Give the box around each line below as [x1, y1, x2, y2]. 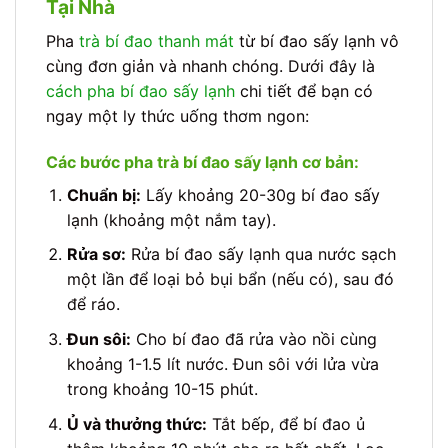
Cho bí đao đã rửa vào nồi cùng [130, 329, 377, 350]
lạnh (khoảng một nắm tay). [66, 209, 276, 230]
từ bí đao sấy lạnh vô [234, 31, 399, 52]
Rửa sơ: [66, 244, 126, 265]
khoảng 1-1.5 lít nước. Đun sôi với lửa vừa [66, 354, 379, 375]
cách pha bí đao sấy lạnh [46, 81, 235, 102]
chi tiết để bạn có [235, 81, 373, 102]
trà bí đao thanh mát [79, 31, 234, 52]
